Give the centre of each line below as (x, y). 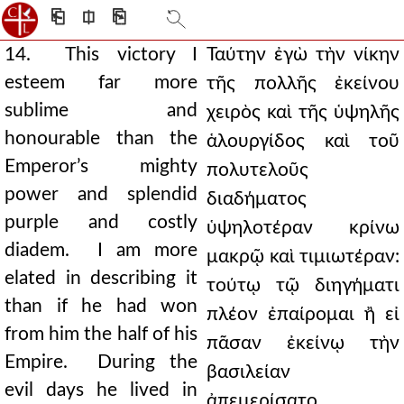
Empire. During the (101, 362)
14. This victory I (101, 55)
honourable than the (101, 138)
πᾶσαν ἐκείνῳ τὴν (303, 343)
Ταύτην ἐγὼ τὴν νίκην (303, 55)
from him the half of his (101, 334)
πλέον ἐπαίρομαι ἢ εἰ (303, 314)
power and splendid (101, 194)
